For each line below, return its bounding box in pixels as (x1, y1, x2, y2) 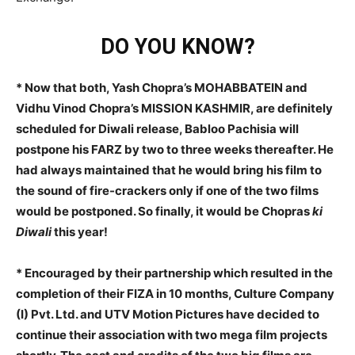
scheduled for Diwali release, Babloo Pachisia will (16, 120, 299, 136)
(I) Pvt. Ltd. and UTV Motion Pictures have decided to (16, 306, 319, 322)
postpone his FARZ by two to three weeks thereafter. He (16, 141, 334, 157)
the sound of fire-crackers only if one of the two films (16, 182, 319, 198)
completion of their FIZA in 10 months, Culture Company (16, 285, 334, 301)
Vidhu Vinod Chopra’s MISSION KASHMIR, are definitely (16, 100, 333, 116)
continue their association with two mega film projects (16, 326, 327, 342)
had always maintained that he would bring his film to (16, 162, 322, 177)
